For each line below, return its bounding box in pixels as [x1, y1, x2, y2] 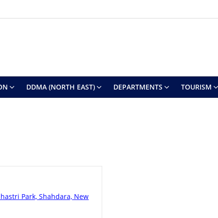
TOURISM [181, 82, 212, 91]
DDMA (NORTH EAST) [26, 82, 95, 91]
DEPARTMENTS [113, 82, 163, 91]
